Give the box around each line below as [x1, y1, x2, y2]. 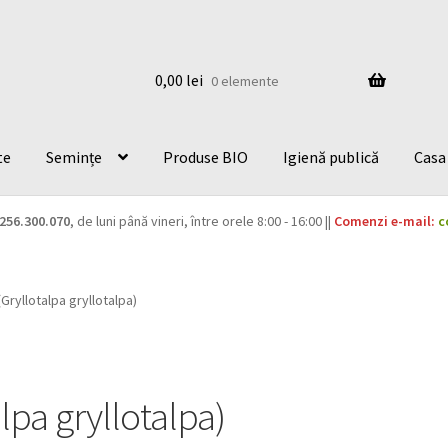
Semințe [46, 146, 103, 167]
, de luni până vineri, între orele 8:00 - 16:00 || [69, 212, 334, 231]
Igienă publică [283, 146, 380, 167]
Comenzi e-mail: [333, 212, 435, 231]
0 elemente [210, 71, 279, 90]
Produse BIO [163, 146, 249, 167]
